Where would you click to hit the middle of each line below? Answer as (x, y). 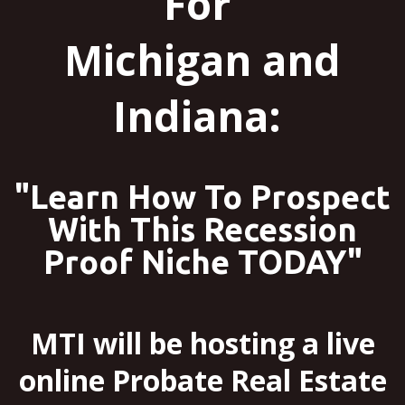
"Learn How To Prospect (202, 197)
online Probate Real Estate (202, 381)
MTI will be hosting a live (202, 344)
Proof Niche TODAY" (202, 262)
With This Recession (202, 230)
